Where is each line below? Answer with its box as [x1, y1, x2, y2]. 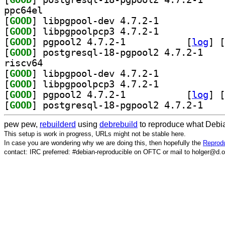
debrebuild [99, 120, 138, 129]
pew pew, [4, 120, 40, 129]
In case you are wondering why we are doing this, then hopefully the [4, 139, 203, 147]
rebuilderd [40, 120, 76, 129]
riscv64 [4, 57, 43, 68]
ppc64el [4, 5, 43, 16]
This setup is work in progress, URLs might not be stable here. [4, 130, 186, 138]
